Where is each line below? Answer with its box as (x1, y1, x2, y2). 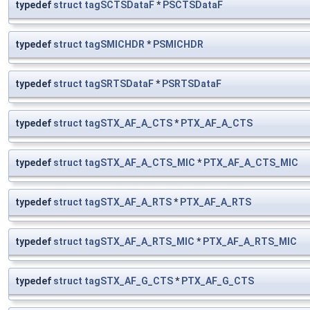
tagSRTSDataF (84, 78, 154, 90)
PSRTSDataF (162, 78, 221, 90)
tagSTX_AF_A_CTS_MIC (84, 157, 195, 169)
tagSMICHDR (84, 39, 145, 51)
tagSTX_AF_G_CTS (84, 275, 173, 287)
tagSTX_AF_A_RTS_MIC (84, 236, 194, 248)
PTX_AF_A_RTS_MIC (203, 236, 297, 248)
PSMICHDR (153, 39, 203, 51)
